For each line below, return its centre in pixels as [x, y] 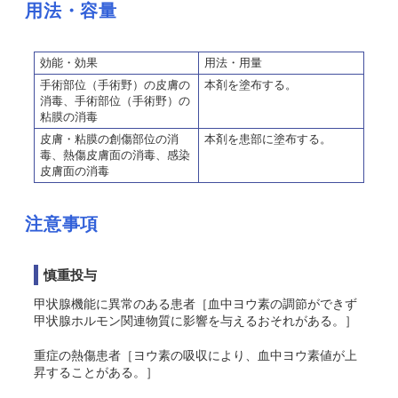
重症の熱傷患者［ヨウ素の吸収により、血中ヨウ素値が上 [195, 355]
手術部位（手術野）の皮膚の [115, 85]
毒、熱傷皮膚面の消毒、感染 [115, 155]
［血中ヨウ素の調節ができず [276, 304]
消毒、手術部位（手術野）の [115, 101]
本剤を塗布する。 [251, 85]
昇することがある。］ [96, 372]
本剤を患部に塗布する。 [268, 139]
